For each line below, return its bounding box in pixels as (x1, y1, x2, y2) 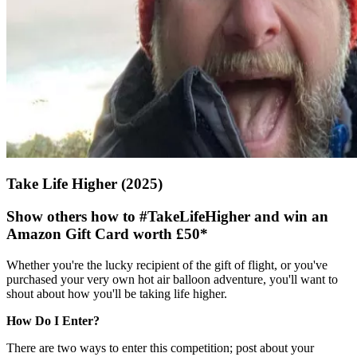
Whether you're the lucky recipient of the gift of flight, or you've (6, 257, 328, 272)
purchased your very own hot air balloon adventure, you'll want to (6, 272, 338, 286)
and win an (250, 208, 328, 226)
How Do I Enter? (6, 313, 100, 328)
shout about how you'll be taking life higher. (6, 286, 227, 300)
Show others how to (6, 208, 139, 226)
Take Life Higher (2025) (6, 175, 163, 193)
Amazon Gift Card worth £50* (6, 226, 208, 243)
